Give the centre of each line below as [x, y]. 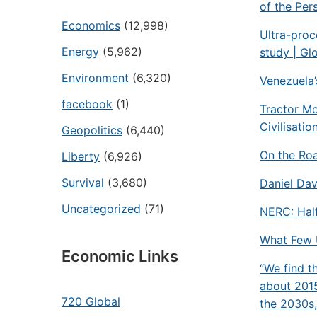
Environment [95, 78]
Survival [83, 183]
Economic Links [120, 256]
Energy [80, 52]
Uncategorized [101, 209]
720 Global [91, 301]
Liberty [81, 156]
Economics [91, 25]
